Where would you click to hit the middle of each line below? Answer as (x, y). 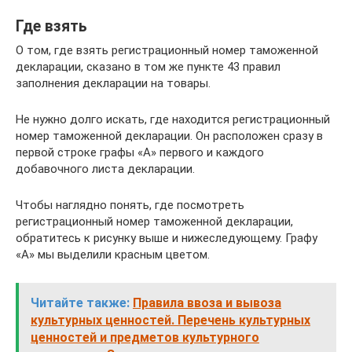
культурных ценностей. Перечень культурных (170, 320)
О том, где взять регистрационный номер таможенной (167, 50)
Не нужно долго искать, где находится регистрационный (173, 119)
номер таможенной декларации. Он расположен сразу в (169, 136)
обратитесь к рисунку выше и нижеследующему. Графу (167, 238)
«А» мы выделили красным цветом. (113, 254)
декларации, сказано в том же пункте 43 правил (148, 66)
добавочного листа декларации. (105, 169)
